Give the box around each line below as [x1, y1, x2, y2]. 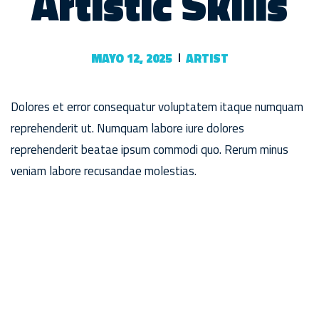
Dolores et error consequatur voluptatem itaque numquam [11, 97, 303, 116]
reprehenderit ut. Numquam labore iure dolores [11, 118, 244, 137]
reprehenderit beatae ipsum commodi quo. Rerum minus [11, 140, 288, 159]
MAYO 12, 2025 [90, 48, 172, 68]
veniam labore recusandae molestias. [11, 161, 197, 180]
